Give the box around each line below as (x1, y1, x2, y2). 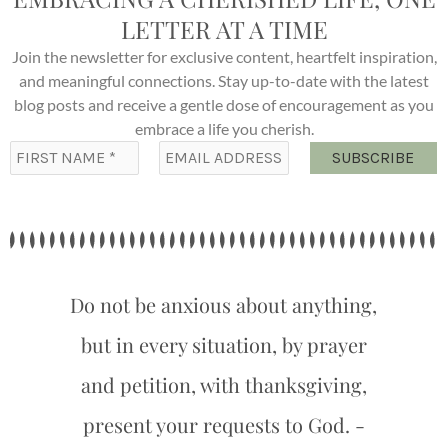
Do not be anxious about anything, (70, 291, 378, 319)
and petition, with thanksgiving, (80, 371, 367, 399)
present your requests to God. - (82, 411, 365, 439)
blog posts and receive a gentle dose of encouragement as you (14, 95, 434, 115)
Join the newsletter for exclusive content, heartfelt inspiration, (11, 47, 437, 67)
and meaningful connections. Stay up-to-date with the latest (19, 71, 429, 91)
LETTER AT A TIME (120, 13, 328, 46)
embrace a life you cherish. (134, 119, 314, 139)
